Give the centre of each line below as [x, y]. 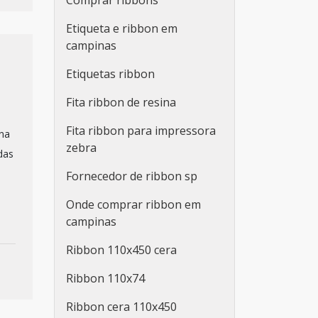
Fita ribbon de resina [121, 102]
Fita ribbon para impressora [141, 131]
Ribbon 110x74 [105, 278]
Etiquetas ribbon [110, 74]
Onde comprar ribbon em [133, 204]
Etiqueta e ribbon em [122, 28]
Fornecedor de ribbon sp [132, 176]
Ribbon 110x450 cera [121, 250]
